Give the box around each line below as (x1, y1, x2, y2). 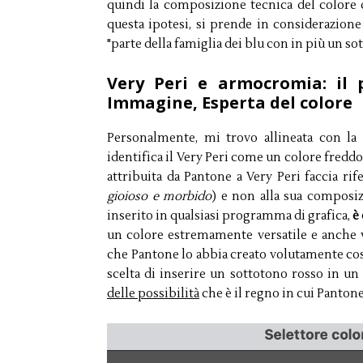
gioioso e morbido (107, 189, 212, 205)
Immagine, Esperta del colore (107, 92, 352, 114)
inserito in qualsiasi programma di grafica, (107, 208, 353, 224)
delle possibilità (107, 286, 199, 302)
